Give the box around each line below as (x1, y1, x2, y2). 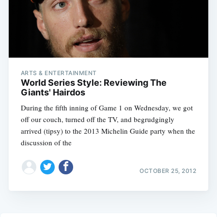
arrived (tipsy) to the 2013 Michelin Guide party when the (20, 125, 195, 136)
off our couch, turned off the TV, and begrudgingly (20, 114, 174, 124)
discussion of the (20, 137, 72, 147)
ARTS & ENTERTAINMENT (20, 69, 97, 77)
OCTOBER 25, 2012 (139, 167, 197, 175)
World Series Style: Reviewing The (20, 77, 167, 88)
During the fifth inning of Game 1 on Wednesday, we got (20, 102, 193, 112)
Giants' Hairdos (20, 87, 85, 97)
